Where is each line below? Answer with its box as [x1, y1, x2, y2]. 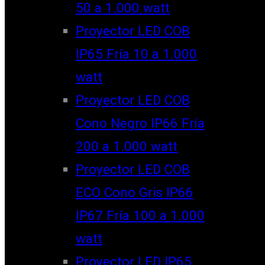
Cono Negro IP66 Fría [76, 115, 205, 131]
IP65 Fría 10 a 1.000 [76, 46, 197, 62]
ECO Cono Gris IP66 [76, 184, 193, 200]
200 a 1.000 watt [76, 138, 177, 154]
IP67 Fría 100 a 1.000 [76, 207, 205, 223]
